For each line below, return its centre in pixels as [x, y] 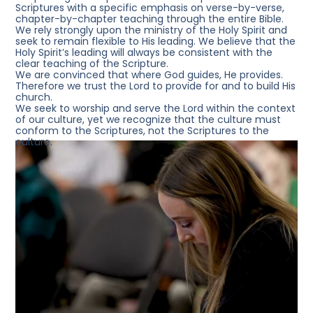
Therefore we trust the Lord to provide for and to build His [156, 86]
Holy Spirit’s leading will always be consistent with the [144, 52]
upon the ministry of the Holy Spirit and [191, 30]
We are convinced [60, 74]
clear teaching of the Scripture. [92, 63]
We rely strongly [55, 30]
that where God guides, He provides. [194, 74]
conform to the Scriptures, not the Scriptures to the [143, 130]
